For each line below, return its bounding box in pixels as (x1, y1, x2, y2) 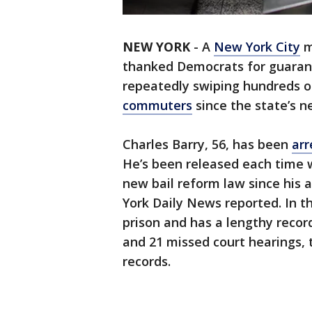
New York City (214, 38, 300, 56)
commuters (123, 97, 192, 114)
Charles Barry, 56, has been (123, 136, 292, 153)
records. (123, 253, 171, 270)
